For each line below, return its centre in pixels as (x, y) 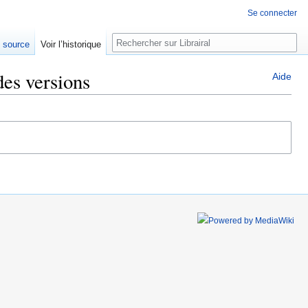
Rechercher (149, 40)
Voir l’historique (71, 45)
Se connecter (272, 13)
